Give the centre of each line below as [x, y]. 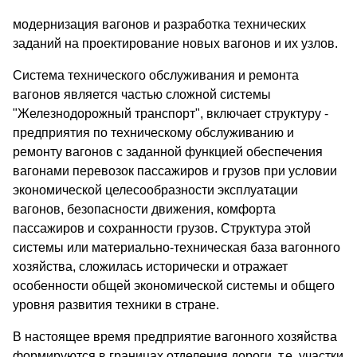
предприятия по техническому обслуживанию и [153, 132]
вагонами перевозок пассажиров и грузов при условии [175, 171]
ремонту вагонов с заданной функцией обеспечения [168, 151]
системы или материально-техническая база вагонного [177, 247]
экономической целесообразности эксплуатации [155, 190]
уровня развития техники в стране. [116, 304]
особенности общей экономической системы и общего [174, 285]
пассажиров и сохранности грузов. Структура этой [162, 228]
